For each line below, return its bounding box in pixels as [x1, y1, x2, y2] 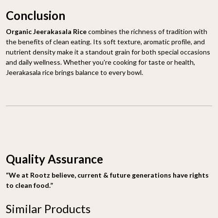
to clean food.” [6, 181, 53, 189]
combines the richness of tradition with [87, 27, 207, 36]
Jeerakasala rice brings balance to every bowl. [6, 68, 143, 76]
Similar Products [6, 201, 91, 216]
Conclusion [6, 8, 65, 22]
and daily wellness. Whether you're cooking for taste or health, [6, 57, 195, 66]
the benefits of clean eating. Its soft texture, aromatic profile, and [6, 37, 205, 46]
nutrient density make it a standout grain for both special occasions [6, 47, 210, 56]
